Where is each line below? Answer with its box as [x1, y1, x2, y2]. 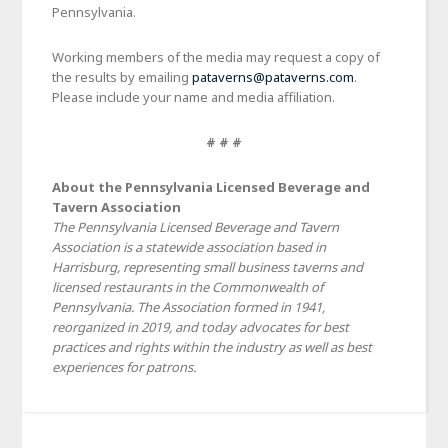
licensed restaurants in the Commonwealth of [52, 277, 324, 296]
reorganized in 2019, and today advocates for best [52, 317, 350, 336]
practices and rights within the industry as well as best [52, 337, 373, 356]
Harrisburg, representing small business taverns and [52, 257, 364, 276]
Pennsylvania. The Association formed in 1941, [52, 297, 326, 316]
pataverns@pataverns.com [192, 67, 355, 86]
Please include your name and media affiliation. [52, 87, 336, 106]
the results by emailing [52, 67, 193, 86]
